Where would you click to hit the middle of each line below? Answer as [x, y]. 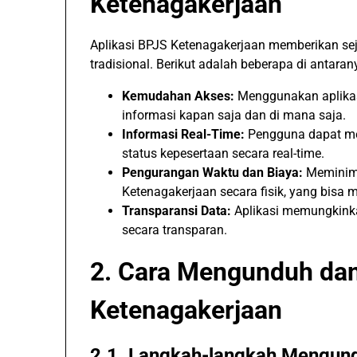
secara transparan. [175, 230]
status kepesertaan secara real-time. [223, 153]
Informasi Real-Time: [183, 134]
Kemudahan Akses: [178, 96]
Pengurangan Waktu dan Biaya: [212, 173]
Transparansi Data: [177, 211]
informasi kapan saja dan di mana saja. [234, 115]
